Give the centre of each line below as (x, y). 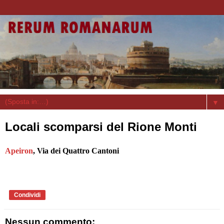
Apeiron (19, 150)
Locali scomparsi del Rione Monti (101, 126)
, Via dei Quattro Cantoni (76, 150)
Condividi (27, 195)
